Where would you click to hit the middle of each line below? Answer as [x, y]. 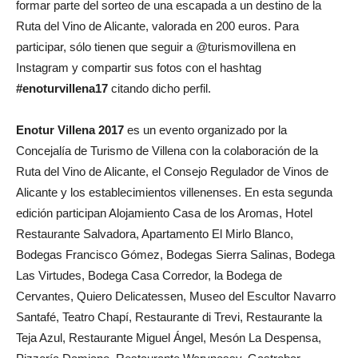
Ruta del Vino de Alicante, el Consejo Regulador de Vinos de [172, 171]
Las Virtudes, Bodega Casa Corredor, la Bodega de [149, 275]
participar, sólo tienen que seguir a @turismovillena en [156, 46]
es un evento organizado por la [205, 129]
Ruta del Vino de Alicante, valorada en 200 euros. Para [157, 26]
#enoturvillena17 [62, 88]
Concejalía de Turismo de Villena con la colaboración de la [167, 150]
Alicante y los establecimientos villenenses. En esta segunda [174, 192]
